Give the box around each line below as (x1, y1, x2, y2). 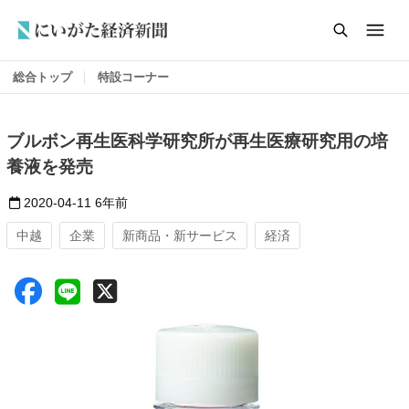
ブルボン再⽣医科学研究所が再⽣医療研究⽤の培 (6, 131, 388, 151)
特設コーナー (98, 70, 169, 84)
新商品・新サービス (122, 228, 237, 243)
